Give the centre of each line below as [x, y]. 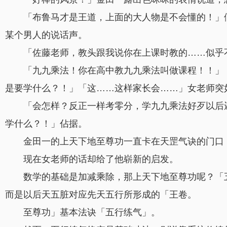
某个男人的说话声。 [46, 35]
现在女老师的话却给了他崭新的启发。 [101, 159]
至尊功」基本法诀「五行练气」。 [92, 212]
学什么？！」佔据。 [46, 124]
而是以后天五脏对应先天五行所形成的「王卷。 [101, 195]
